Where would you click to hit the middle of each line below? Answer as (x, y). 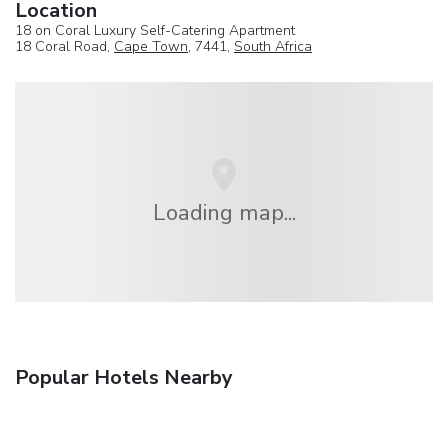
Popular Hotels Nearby (124, 378)
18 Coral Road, (64, 46)
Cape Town (151, 46)
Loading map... (224, 212)
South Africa (273, 46)
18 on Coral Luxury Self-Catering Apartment (155, 30)
